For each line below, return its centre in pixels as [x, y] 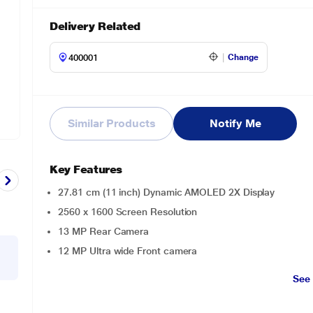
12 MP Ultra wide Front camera [128, 251]
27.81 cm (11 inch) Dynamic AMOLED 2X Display [167, 192]
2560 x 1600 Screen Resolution [128, 212]
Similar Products [112, 123]
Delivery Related [95, 26]
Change [243, 57]
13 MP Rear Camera [104, 231]
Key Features [86, 169]
